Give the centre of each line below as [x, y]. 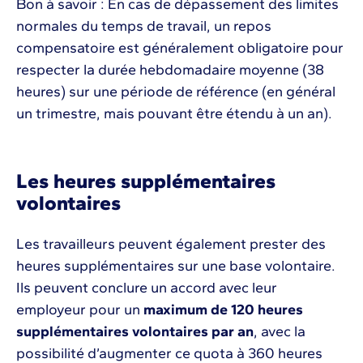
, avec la [280, 332]
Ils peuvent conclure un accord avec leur [147, 288]
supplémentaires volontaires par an [135, 332]
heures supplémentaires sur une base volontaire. [176, 266]
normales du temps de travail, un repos [144, 26]
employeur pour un [80, 310]
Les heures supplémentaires [146, 181]
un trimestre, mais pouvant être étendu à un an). [174, 114]
